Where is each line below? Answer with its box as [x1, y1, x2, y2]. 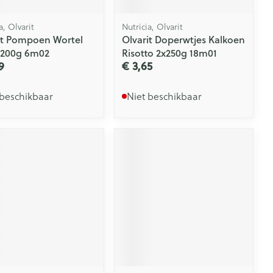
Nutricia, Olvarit [122, 20, 183, 33]
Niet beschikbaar [127, 89, 202, 103]
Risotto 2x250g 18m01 [122, 45, 218, 60]
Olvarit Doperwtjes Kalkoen [122, 32, 246, 46]
